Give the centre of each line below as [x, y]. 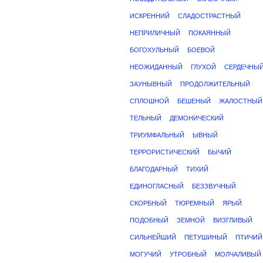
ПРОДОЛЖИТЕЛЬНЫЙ [215, 84]
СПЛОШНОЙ [149, 101]
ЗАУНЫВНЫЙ [151, 84]
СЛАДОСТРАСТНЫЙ [209, 16]
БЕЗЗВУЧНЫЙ [214, 186]
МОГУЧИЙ [146, 254]
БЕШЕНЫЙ [194, 101]
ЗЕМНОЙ [191, 220]
